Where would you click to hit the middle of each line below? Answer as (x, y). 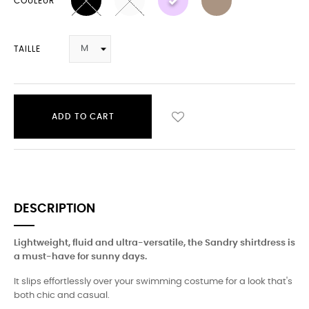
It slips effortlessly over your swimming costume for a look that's (153, 282)
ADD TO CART (83, 117)
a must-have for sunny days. (80, 257)
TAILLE (27, 49)
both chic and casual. (63, 296)
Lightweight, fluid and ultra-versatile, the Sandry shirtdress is (154, 243)
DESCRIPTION (54, 209)
